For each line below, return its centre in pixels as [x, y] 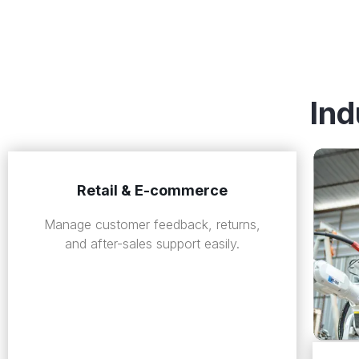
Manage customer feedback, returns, [152, 225]
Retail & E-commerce [152, 191]
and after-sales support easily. [152, 244]
